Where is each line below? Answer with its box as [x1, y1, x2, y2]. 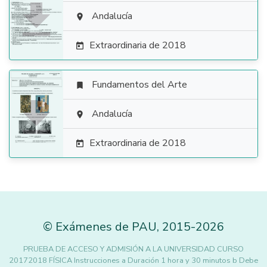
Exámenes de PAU [55, 219, 157, 235]
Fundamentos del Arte [92, 78, 187, 91]
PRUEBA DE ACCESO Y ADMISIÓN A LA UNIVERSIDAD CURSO [23, 244, 244, 254]
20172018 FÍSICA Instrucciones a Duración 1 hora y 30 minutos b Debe [9, 255, 258, 266]
